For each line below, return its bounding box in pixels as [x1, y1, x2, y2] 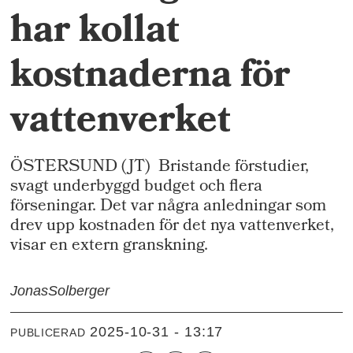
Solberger [48, 282, 110, 299]
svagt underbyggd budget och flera [10, 173, 263, 202]
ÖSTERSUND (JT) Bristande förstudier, [10, 153, 310, 182]
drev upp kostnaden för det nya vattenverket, [10, 212, 335, 241]
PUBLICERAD [10, 326, 86, 340]
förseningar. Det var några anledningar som [10, 192, 327, 221]
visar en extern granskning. [10, 232, 209, 261]
